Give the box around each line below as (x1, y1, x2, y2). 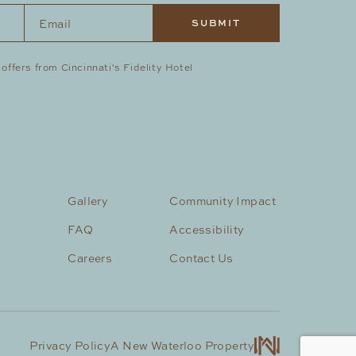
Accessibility (169, 222, 245, 237)
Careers (68, 250, 113, 265)
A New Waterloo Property (110, 338, 254, 353)
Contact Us (169, 250, 234, 265)
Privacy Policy (29, 338, 111, 353)
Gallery (68, 193, 109, 208)
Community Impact (169, 193, 276, 208)
